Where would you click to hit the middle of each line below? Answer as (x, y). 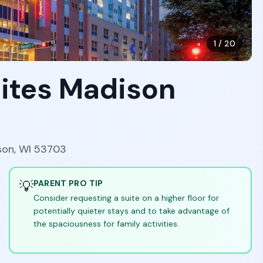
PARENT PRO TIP (68, 183)
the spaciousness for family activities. (106, 224)
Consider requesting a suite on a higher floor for (126, 198)
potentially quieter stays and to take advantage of (131, 211)
